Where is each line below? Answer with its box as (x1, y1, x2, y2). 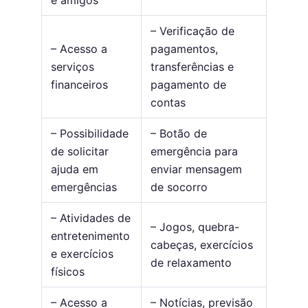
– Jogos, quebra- (150, 220, 239, 234)
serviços (50, 60, 94, 74)
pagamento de (150, 78, 226, 92)
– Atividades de (50, 211, 131, 225)
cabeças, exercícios (150, 238, 253, 252)
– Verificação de (150, 24, 234, 38)
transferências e (150, 60, 234, 74)
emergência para (150, 144, 238, 159)
